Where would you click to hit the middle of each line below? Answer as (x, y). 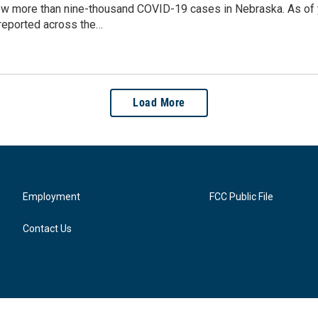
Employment (51, 197)
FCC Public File (242, 197)
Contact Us (47, 229)
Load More (159, 103)
